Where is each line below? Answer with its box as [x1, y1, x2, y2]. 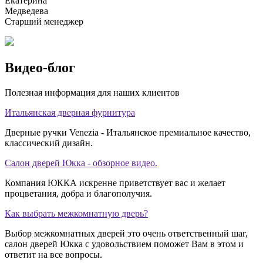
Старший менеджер [5, 16, 83, 27]
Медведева [5, 6, 48, 16]
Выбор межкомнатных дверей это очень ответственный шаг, [5, 228, 248, 239]
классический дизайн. [5, 138, 93, 149]
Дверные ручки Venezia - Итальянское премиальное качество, [5, 127, 251, 138]
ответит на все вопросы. [5, 249, 102, 260]
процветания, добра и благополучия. [5, 188, 154, 199]
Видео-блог [5, 60, 75, 76]
